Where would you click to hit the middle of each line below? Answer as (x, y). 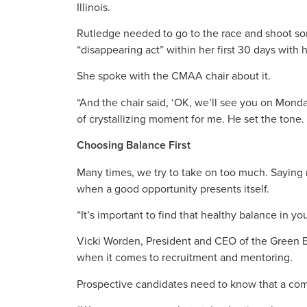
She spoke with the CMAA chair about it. (174, 76)
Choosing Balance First (134, 145)
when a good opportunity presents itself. (173, 188)
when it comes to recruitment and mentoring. (185, 257)
